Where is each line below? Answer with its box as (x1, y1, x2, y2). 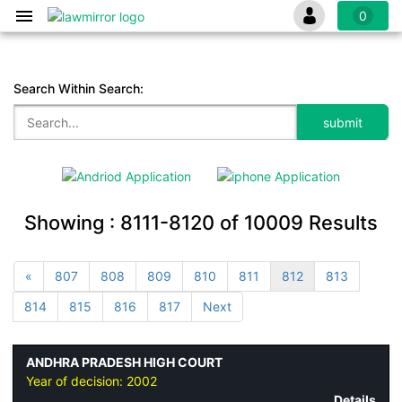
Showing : (24, 210, 120, 234)
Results (303, 210, 378, 234)
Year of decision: (26, 373, 127, 389)
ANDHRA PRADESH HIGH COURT (26, 354, 223, 371)
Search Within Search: (13, 81, 144, 96)
